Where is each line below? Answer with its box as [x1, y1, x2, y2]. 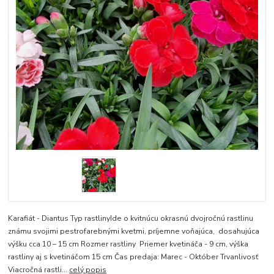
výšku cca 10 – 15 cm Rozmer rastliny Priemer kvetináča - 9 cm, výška [8, 239, 249, 250]
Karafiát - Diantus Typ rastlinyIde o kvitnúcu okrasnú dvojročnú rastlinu [8, 213, 254, 224]
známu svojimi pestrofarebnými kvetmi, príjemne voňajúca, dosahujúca [8, 226, 260, 237]
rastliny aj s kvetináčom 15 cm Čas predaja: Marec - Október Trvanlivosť [8, 252, 259, 262]
